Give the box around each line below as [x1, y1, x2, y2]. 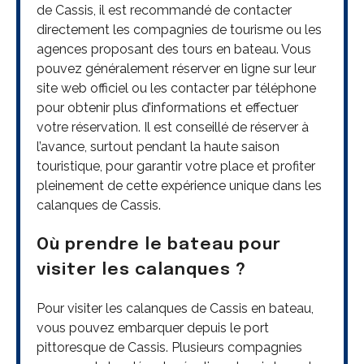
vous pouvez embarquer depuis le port [37, 320, 269, 336]
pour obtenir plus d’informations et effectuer [37, 99, 298, 115]
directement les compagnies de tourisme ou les [37, 21, 322, 37]
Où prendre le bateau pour [37, 236, 281, 253]
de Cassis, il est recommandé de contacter [37, 2, 292, 18]
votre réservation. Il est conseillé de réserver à [37, 119, 309, 135]
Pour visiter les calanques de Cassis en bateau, [37, 301, 314, 317]
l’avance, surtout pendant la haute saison [37, 138, 279, 154]
